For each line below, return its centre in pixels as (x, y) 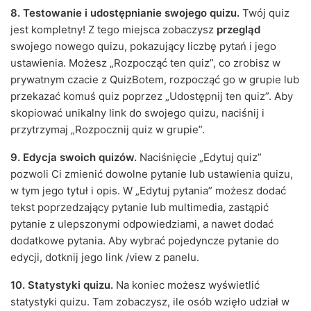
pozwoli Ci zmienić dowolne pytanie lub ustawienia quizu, (152, 174)
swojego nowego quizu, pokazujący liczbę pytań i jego (143, 47)
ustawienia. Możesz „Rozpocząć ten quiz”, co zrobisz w (145, 63)
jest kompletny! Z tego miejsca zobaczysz (114, 30)
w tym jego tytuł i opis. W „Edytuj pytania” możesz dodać (148, 191)
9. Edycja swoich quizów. (74, 158)
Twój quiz (264, 13)
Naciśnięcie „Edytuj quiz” (199, 158)
